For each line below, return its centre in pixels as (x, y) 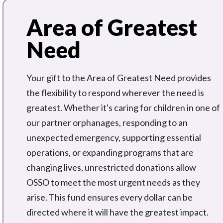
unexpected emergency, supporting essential (114, 138)
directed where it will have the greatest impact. (118, 212)
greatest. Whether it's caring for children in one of (123, 108)
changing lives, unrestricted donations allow (111, 167)
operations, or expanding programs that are (110, 153)
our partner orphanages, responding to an (107, 123)
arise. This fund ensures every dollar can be (110, 197)
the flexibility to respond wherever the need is (115, 93)
